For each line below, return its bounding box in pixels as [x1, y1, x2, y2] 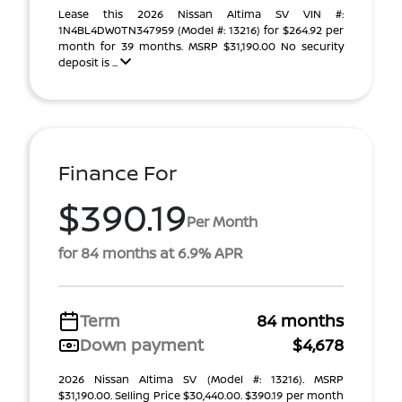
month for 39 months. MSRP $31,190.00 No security [58, 39, 344, 54]
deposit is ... [58, 55, 120, 70]
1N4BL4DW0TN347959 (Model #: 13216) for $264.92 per [58, 22, 344, 38]
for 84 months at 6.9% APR [58, 243, 243, 263]
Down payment [80, 334, 204, 355]
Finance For [58, 159, 177, 187]
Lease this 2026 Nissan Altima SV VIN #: [58, 6, 344, 22]
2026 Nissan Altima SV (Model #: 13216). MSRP [58, 371, 344, 387]
